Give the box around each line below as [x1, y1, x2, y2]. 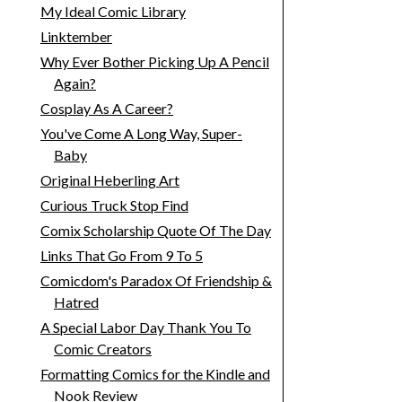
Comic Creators [53, 340, 152, 358]
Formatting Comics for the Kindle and [39, 365, 270, 383]
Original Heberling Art [39, 171, 179, 189]
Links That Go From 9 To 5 [39, 247, 203, 265]
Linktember [39, 28, 112, 46]
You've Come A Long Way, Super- [39, 125, 242, 143]
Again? [53, 74, 96, 92]
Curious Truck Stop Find [39, 197, 188, 214]
